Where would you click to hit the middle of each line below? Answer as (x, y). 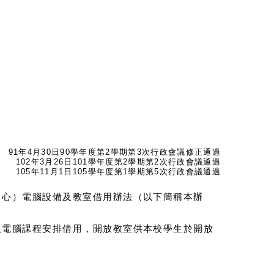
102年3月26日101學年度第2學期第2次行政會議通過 (118, 162)
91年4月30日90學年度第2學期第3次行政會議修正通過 (114, 152)
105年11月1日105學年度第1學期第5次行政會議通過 (118, 172)
